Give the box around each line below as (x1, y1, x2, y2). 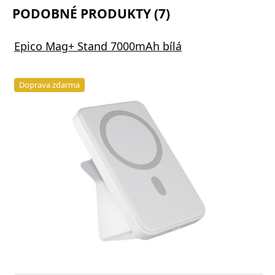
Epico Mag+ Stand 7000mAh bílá (14, 38, 182, 53)
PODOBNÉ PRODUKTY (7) (12, 4, 170, 22)
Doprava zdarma (19, 79, 80, 90)
